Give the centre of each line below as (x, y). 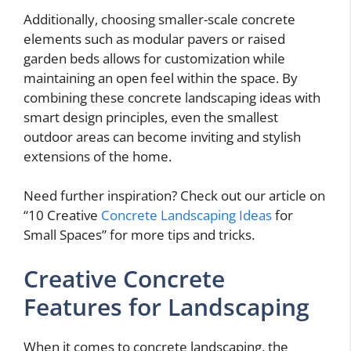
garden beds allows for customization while (154, 58)
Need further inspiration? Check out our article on (174, 196)
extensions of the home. (98, 156)
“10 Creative (62, 215)
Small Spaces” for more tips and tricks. (139, 235)
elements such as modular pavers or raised (154, 38)
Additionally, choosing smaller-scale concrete (159, 19)
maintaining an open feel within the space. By (161, 78)
